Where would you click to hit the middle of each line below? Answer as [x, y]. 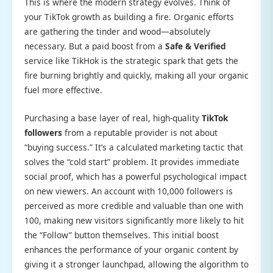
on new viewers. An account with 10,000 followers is [129, 191]
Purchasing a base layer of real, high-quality [113, 118]
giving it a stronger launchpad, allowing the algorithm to [136, 264]
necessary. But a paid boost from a [95, 46]
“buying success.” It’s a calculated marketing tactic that [134, 147]
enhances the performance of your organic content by [131, 249]
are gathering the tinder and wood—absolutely [117, 31]
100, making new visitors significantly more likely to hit [134, 220]
